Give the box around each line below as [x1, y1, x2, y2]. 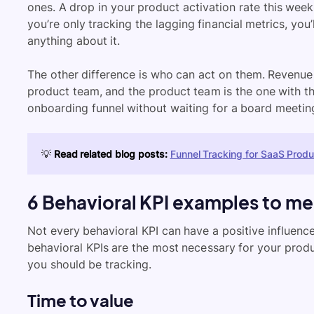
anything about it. [27, 33, 121, 48]
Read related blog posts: [53, 147, 168, 160]
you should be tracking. [27, 257, 152, 271]
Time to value [27, 289, 135, 310]
